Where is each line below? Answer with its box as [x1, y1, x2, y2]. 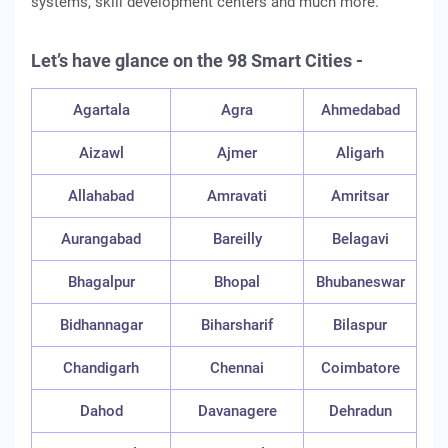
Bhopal [214, 273, 260, 291]
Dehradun [328, 402, 392, 420]
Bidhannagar [59, 316, 143, 334]
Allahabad [68, 187, 134, 205]
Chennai [210, 359, 264, 377]
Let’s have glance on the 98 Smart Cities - [31, 50, 363, 71]
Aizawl [78, 144, 124, 162]
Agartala [72, 101, 130, 119]
